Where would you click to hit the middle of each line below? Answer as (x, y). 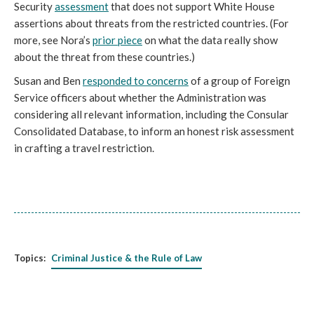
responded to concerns (136, 81)
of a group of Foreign (239, 81)
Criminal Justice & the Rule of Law (127, 258)
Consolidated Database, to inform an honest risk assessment (154, 131)
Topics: (30, 258)
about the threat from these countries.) (104, 57)
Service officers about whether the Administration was (140, 97)
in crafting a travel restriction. (84, 148)
